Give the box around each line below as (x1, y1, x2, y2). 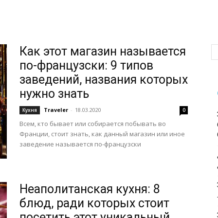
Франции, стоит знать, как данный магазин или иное (19, 129, 185, 138)
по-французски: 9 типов (19, 58, 153, 73)
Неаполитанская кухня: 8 (19, 182, 160, 196)
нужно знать (19, 87, 89, 101)
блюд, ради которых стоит (19, 196, 169, 210)
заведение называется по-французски (19, 140, 141, 148)
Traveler (44, 106, 68, 113)
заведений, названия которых (19, 73, 188, 87)
